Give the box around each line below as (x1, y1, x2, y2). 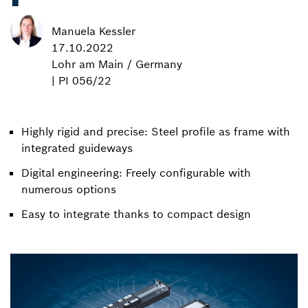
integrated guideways (21, 140, 133, 155)
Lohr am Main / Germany (52, 56, 182, 71)
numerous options (21, 181, 116, 196)
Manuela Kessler (52, 23, 135, 38)
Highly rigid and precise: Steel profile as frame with (21, 124, 290, 138)
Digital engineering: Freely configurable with (21, 165, 251, 179)
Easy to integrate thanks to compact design (21, 206, 251, 221)
